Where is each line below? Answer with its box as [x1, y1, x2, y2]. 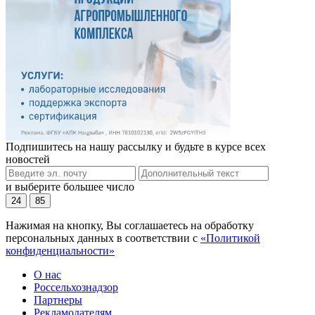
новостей [6, 153, 50, 166]
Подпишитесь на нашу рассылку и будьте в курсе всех [6, 141, 266, 153]
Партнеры [34, 294, 82, 307]
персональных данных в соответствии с [6, 232, 200, 245]
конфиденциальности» [6, 245, 115, 257]
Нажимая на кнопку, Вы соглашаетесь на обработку [6, 219, 254, 232]
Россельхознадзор [34, 281, 118, 294]
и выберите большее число [6, 181, 134, 193]
